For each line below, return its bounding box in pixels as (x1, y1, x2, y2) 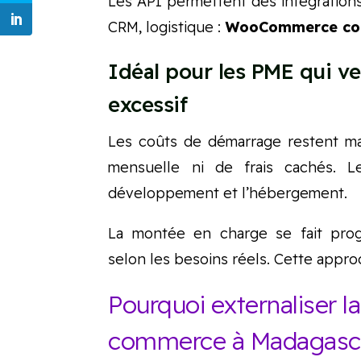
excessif (108, 91, 188, 118)
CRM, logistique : (108, 18, 226, 37)
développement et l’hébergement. (108, 184, 348, 203)
